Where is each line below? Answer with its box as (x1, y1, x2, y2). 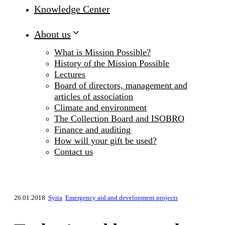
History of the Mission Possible (54, 58, 169, 69)
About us (34, 29, 71, 40)
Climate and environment (54, 102, 147, 113)
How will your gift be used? (54, 136, 157, 146)
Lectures (54, 69, 85, 80)
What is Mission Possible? (54, 47, 151, 58)
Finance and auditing (54, 125, 131, 135)
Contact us (54, 147, 93, 157)
